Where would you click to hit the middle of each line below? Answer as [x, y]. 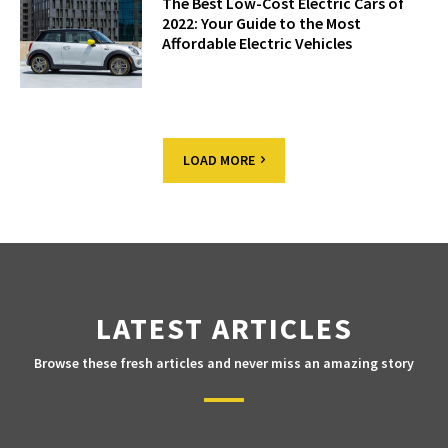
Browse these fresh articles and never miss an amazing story [224, 363]
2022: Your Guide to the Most [262, 22]
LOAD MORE [219, 160]
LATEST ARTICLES [224, 328]
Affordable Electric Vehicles [257, 42]
